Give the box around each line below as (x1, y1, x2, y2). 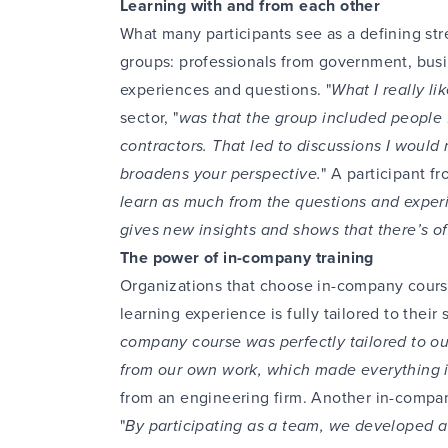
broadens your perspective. (120, 162, 322, 185)
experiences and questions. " (120, 78, 332, 101)
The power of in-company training (120, 246, 374, 269)
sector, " (120, 106, 179, 129)
